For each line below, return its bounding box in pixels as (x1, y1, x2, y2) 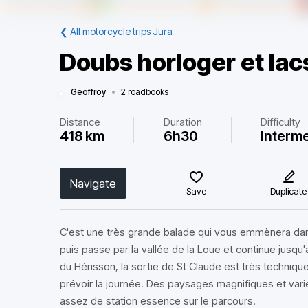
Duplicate (269, 186, 307, 197)
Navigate (70, 176, 116, 190)
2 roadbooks (121, 87, 168, 97)
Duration (163, 115, 202, 129)
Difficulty (261, 115, 301, 129)
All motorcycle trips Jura (70, 25, 173, 37)
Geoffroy (71, 87, 106, 97)
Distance (60, 115, 100, 129)
